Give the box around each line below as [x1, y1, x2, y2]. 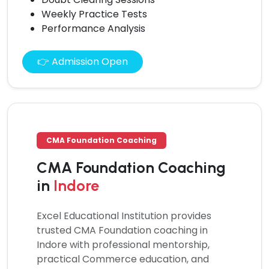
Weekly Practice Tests [41, 7, 147, 21]
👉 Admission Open [37, 54, 128, 68]
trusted [37, 223, 74, 237]
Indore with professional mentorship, [37, 237, 210, 252]
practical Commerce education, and [37, 252, 209, 266]
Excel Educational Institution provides [37, 208, 211, 223]
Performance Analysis [41, 21, 145, 35]
